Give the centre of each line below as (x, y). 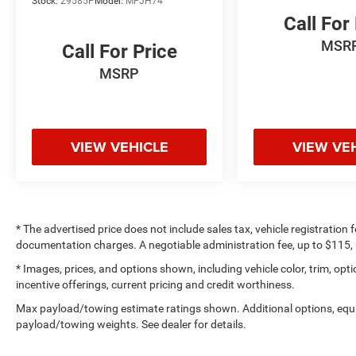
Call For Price (119, 51)
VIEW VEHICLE (119, 147)
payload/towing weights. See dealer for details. (131, 324)
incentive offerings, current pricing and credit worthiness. (155, 284)
